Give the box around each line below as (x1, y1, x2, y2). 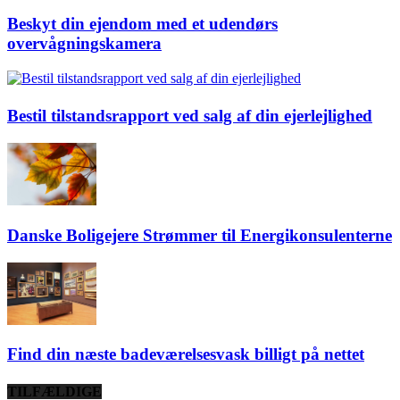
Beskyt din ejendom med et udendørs (7, 14, 278, 34)
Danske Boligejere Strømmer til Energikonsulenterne (7, 225, 392, 245)
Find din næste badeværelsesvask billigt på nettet (7, 345, 364, 364)
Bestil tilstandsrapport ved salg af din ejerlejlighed (7, 106, 372, 126)
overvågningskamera (7, 34, 162, 54)
